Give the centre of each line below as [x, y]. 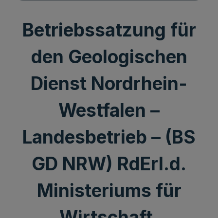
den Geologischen [109, 57]
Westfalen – [109, 110]
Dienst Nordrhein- [109, 83]
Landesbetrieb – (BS [109, 137]
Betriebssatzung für [109, 30]
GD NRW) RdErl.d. [109, 164]
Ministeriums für [109, 191]
